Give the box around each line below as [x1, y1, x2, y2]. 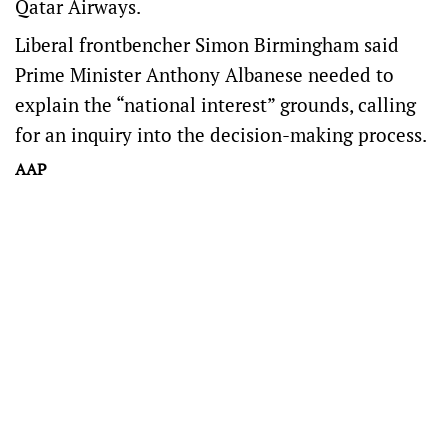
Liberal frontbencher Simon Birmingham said [15, 32, 399, 57]
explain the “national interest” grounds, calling [15, 92, 416, 117]
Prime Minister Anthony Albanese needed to [15, 62, 394, 87]
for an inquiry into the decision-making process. [15, 122, 427, 147]
